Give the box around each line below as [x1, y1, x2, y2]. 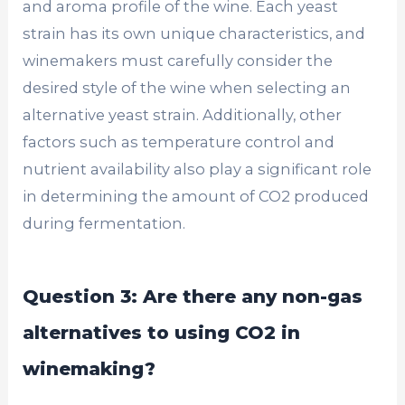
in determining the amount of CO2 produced [23, 186, 370, 205]
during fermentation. [23, 213, 186, 232]
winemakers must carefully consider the [23, 51, 334, 70]
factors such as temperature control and [23, 132, 335, 151]
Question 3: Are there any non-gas [23, 285, 363, 307]
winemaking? [23, 357, 156, 380]
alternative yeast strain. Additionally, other [23, 105, 343, 124]
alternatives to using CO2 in [23, 321, 301, 344]
